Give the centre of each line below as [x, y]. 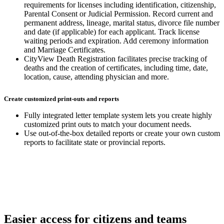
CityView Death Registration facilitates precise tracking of [115, 58]
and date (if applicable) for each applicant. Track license [112, 31]
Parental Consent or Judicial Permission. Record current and [118, 13]
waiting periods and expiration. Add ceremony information [116, 40]
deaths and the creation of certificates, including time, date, [116, 67]
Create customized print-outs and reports [61, 98]
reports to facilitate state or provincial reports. [95, 142]
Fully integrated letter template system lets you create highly [118, 115]
